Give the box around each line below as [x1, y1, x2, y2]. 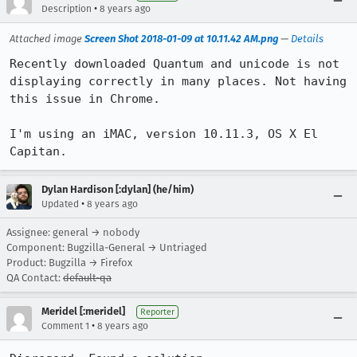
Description [41, 3, 92, 14]
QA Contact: [6, 272, 63, 284]
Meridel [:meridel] [41, 305, 125, 317]
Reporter [140, 307, 175, 317]
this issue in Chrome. [10, 92, 167, 106]
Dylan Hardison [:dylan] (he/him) [41, 183, 194, 195]
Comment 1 [41, 320, 89, 331]
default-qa [63, 272, 112, 284]
